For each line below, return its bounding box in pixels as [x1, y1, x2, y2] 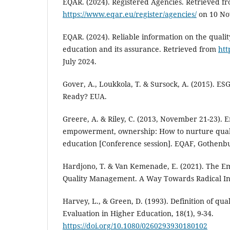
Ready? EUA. [63, 91, 107, 102]
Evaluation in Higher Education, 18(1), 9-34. [63, 208, 214, 219]
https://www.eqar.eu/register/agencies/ [63, 9, 197, 20]
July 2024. [63, 56, 97, 67]
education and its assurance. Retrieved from [63, 44, 218, 54]
